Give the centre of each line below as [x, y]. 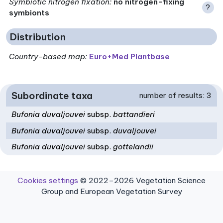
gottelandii [132, 147]
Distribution [38, 37]
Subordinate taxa [52, 95]
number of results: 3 [175, 95]
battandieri [133, 114]
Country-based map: [48, 57]
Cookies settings [48, 180]
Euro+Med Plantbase [130, 57]
